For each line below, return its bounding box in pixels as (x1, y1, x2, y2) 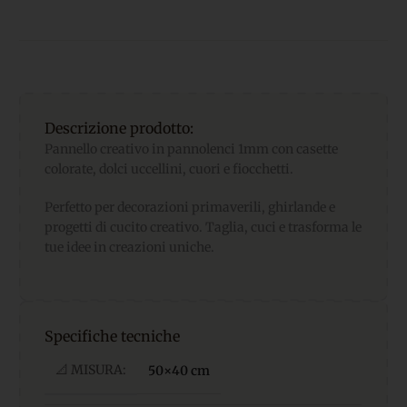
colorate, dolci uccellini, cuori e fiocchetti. (45, 161, 293, 178)
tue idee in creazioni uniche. (45, 239, 214, 256)
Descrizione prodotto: (45, 119, 194, 138)
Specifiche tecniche (45, 327, 180, 346)
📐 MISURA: (55, 362, 126, 379)
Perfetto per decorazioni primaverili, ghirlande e (45, 199, 335, 216)
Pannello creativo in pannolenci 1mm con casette (45, 141, 338, 158)
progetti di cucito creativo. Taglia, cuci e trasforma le (45, 219, 362, 236)
